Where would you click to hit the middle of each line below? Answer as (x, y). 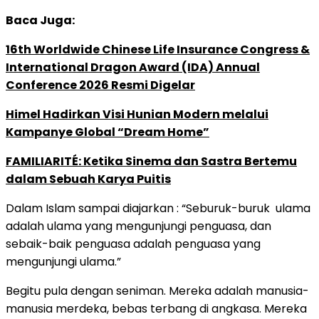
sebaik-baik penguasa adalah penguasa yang (133, 244)
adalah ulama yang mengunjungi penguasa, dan (138, 226)
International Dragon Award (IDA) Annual (133, 67)
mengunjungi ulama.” (63, 261)
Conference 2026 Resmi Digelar (100, 85)
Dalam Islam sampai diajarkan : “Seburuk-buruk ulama (158, 208)
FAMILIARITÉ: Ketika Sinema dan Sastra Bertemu (151, 161)
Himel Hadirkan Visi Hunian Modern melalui (137, 114)
